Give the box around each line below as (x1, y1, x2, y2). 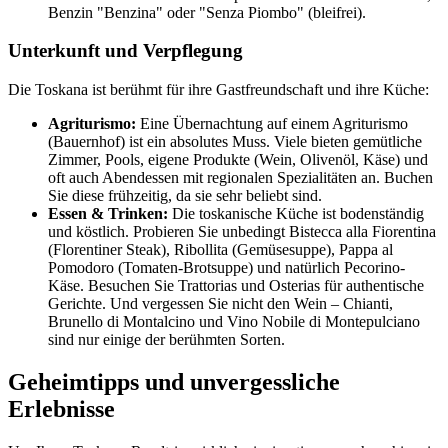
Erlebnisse (8, 395, 115, 422)
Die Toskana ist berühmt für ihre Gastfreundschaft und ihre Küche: (8, 80, 429, 98)
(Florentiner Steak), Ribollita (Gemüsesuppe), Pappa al (48, 240, 393, 258)
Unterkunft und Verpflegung (8, 40, 243, 62)
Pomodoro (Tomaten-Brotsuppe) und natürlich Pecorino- (48, 258, 405, 276)
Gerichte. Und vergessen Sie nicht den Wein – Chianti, (48, 294, 393, 312)
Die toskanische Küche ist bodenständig (168, 204, 424, 222)
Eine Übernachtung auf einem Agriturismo (136, 114, 408, 132)
